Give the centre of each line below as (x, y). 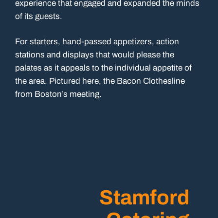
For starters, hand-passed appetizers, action (97, 42)
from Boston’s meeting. (59, 94)
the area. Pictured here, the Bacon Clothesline (100, 81)
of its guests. (39, 16)
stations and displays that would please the (95, 55)
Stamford (144, 198)
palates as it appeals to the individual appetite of (104, 68)
